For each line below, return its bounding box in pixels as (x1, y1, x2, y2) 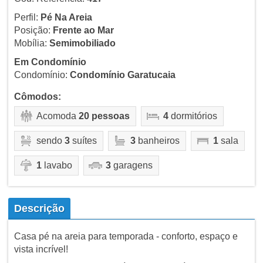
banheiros (135, 135, 180, 146)
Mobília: (14, 38, 49, 48)
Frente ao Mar (52, 25, 114, 35)
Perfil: (14, 12, 41, 22)
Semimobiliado (49, 38, 116, 48)
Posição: (14, 25, 53, 35)
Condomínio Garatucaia (69, 69, 176, 80)
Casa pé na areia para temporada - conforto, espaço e (14, 231, 238, 241)
